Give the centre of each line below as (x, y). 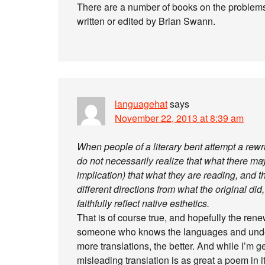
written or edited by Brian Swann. (146, 21)
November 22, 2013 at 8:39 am (179, 118)
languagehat (141, 104)
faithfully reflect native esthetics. (143, 203)
